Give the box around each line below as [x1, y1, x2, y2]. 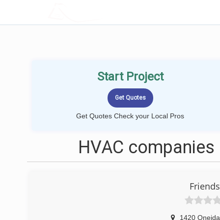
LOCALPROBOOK [72, 7, 137, 17]
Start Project [97, 70, 164, 83]
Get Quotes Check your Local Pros [76, 112, 184, 120]
